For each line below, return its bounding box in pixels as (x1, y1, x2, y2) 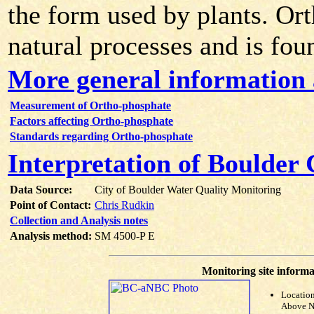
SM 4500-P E (95, 230, 155, 242)
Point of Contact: (10, 199, 91, 211)
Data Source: (10, 184, 72, 196)
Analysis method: (10, 230, 92, 242)
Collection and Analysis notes (10, 214, 148, 226)
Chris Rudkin (95, 199, 154, 211)
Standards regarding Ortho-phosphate (10, 130, 193, 142)
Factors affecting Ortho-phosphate (10, 115, 173, 127)
